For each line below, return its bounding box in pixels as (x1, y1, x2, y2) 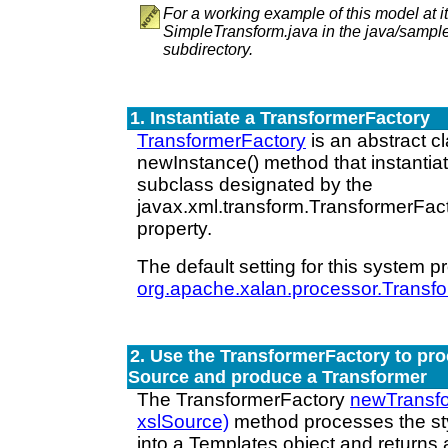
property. (137, 218, 212, 239)
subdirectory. (163, 41, 253, 58)
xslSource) (137, 411, 229, 432)
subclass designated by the (137, 174, 373, 195)
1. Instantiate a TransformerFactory (130, 108, 430, 128)
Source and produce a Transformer (128, 367, 427, 387)
